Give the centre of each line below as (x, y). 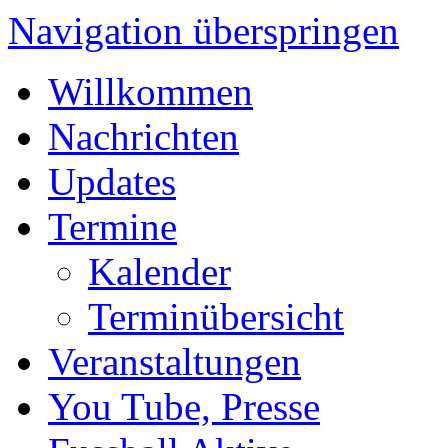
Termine (112, 226)
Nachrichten (143, 136)
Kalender (159, 271)
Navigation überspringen (203, 30)
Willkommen (150, 91)
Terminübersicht (216, 316)
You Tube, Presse (184, 406)
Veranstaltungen (174, 361)
